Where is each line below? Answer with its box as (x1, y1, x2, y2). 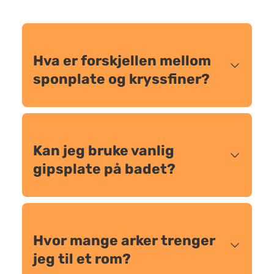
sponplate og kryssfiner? (33, 70, 210, 87)
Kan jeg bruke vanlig (33, 142, 174, 159)
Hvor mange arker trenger (33, 232, 215, 249)
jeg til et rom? (33, 250, 131, 267)
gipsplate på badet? (33, 160, 176, 177)
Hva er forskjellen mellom (33, 52, 211, 69)
